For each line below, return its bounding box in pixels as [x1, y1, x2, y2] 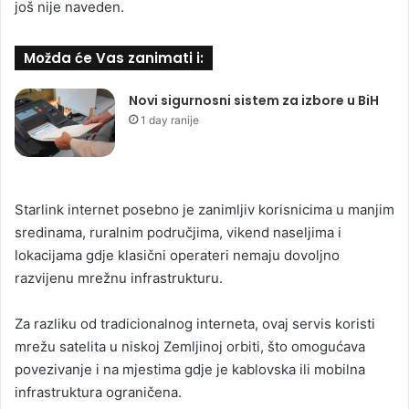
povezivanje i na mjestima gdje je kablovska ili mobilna [15, 360, 365, 378]
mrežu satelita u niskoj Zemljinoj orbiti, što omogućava [15, 337, 365, 355]
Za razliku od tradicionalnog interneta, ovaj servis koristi [15, 314, 375, 332]
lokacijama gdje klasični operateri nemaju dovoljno [15, 246, 340, 264]
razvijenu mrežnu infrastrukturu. [15, 268, 223, 287]
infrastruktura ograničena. [15, 383, 182, 401]
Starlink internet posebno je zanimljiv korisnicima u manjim [15, 200, 394, 218]
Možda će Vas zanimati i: [24, 47, 204, 68]
